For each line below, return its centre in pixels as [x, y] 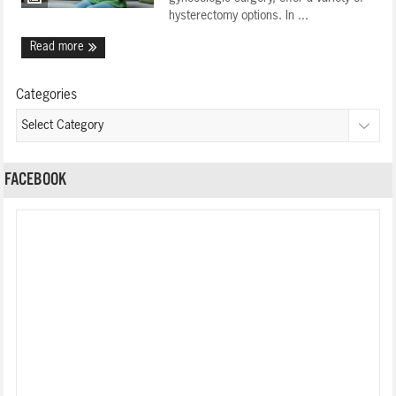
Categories [47, 95]
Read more [59, 47]
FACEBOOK [36, 180]
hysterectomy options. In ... [239, 16]
